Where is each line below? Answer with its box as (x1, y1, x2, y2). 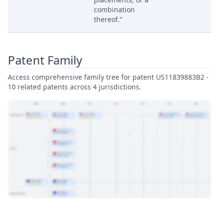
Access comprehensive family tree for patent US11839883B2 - (8, 72, 209, 82)
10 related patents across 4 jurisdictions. (8, 82, 141, 91)
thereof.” (94, 15, 122, 24)
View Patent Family (16, 202, 77, 211)
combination (94, 5, 135, 14)
